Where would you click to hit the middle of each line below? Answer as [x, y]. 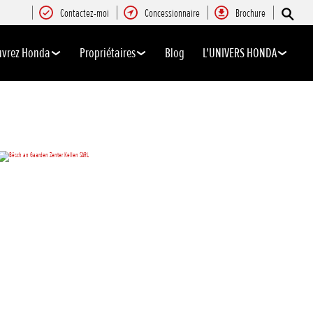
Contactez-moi [85, 14]
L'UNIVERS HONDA [240, 53]
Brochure [250, 14]
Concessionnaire [172, 14]
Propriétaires [108, 53]
